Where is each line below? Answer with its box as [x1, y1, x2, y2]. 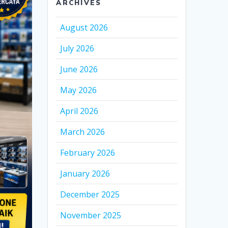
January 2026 [60, 168, 110, 180]
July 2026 [60, 43, 95, 54]
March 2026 [60, 126, 105, 138]
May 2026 [60, 84, 97, 96]
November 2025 [60, 210, 122, 221]
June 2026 [60, 64, 98, 75]
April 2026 [60, 105, 99, 117]
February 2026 [60, 147, 116, 159]
